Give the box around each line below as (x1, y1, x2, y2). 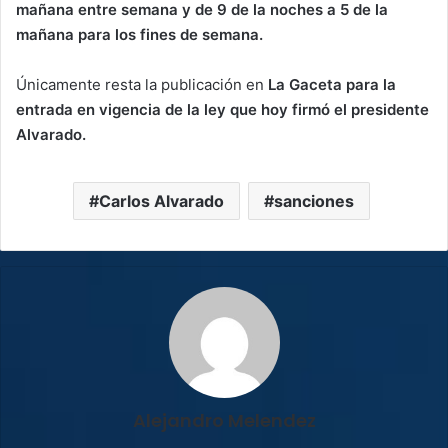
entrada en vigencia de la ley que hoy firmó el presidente (16, 99, 429, 119)
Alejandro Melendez (132, 407, 316, 433)
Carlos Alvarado (99, 190, 224, 211)
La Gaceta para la (268, 74, 396, 94)
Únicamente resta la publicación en (16, 74, 268, 94)
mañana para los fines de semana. (16, 24, 263, 44)
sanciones (274, 190, 354, 211)
